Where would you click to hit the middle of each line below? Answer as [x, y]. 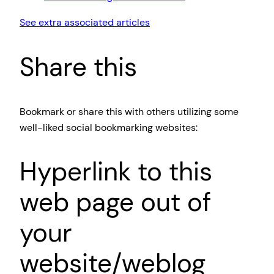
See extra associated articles [85, 22]
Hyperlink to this [116, 172]
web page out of [115, 202]
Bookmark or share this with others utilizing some [129, 111]
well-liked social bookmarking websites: [109, 127]
